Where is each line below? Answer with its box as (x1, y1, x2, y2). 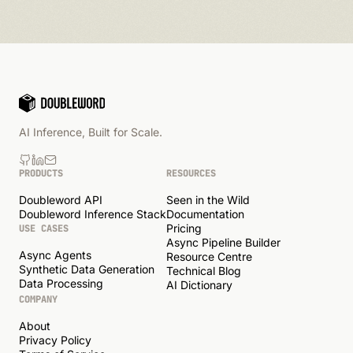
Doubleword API (19, 193, 102, 207)
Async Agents (19, 248, 91, 262)
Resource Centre (166, 250, 252, 264)
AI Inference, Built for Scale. (19, 124, 162, 139)
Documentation (166, 207, 244, 221)
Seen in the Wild (166, 193, 250, 207)
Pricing (166, 221, 202, 236)
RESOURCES (166, 167, 216, 180)
